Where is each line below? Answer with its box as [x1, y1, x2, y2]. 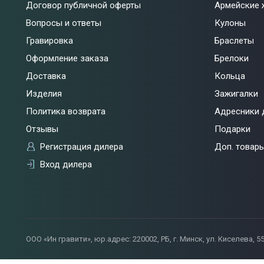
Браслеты [214, 35, 254, 46]
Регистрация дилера [39, 141, 123, 152]
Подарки [214, 123, 250, 134]
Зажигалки [214, 88, 258, 99]
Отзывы [26, 123, 58, 134]
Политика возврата [26, 105, 105, 117]
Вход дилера [39, 159, 92, 170]
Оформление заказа [26, 52, 108, 64]
